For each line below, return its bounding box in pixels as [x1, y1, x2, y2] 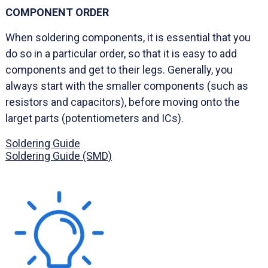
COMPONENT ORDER [5, 5, 109, 19]
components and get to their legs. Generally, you [5, 63, 233, 76]
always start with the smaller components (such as [5, 79, 248, 92]
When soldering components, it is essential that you [5, 31, 251, 44]
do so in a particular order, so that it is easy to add [5, 47, 237, 60]
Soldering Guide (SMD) [5, 149, 112, 162]
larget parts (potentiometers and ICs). [5, 111, 184, 124]
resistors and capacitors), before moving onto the [5, 95, 240, 108]
